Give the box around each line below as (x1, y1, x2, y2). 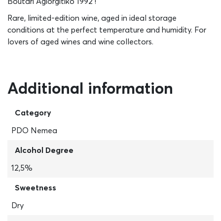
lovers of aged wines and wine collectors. (7, 37, 153, 46)
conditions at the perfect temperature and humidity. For (7, 25, 206, 35)
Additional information (7, 78, 173, 98)
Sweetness (15, 183, 56, 192)
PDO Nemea (11, 125, 57, 135)
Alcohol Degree (15, 145, 74, 155)
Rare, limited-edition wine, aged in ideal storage (7, 13, 177, 23)
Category (15, 108, 51, 117)
